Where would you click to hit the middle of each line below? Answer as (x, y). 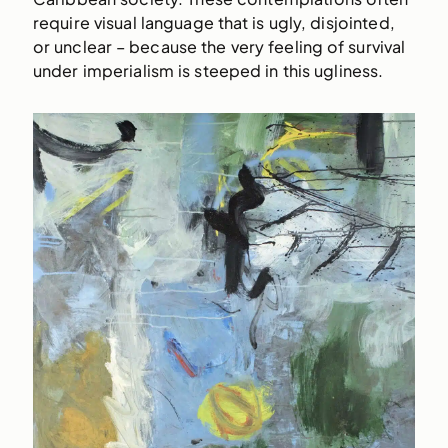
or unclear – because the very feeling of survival (219, 47)
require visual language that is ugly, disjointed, (213, 23)
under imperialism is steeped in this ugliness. (208, 71)
